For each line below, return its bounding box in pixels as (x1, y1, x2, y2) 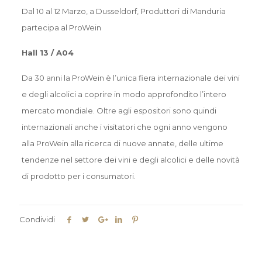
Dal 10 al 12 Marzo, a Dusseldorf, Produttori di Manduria (21, 6, 226, 16)
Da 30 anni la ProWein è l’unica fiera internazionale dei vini (21, 73, 240, 83)
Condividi (19, 215, 55, 225)
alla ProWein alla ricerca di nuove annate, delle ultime (21, 139, 223, 149)
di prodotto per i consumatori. (21, 171, 136, 181)
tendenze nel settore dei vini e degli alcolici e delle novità (21, 155, 240, 165)
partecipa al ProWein (21, 23, 101, 33)
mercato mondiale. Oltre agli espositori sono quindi (21, 106, 216, 116)
